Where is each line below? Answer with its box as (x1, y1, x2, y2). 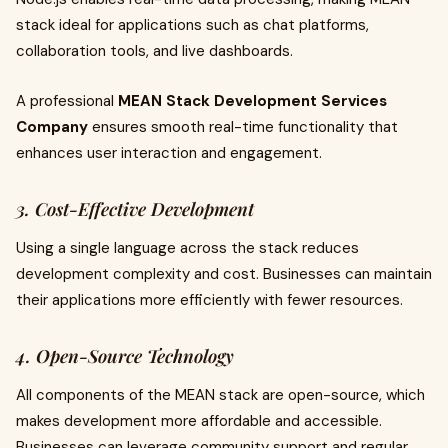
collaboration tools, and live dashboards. (16, 41, 293, 61)
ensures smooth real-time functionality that (88, 117, 398, 137)
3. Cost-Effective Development (16, 197, 254, 221)
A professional (16, 91, 118, 111)
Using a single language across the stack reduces (16, 238, 359, 258)
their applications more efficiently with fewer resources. (16, 290, 403, 310)
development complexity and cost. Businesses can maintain (16, 264, 432, 284)
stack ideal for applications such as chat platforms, (16, 15, 369, 35)
